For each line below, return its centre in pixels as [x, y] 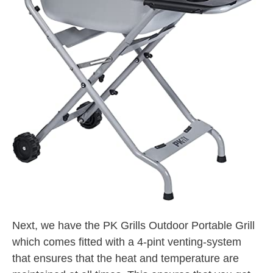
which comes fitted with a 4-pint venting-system [127, 242]
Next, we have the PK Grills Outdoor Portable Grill [133, 225]
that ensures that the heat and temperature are [126, 258]
